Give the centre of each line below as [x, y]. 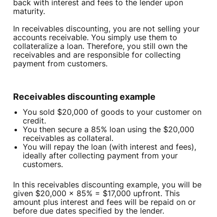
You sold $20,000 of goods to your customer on [112, 112]
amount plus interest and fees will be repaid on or [104, 202]
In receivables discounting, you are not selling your [106, 29]
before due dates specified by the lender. [88, 211]
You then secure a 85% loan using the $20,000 [108, 130]
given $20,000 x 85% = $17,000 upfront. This [96, 194]
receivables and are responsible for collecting [97, 55]
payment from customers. [60, 64]
